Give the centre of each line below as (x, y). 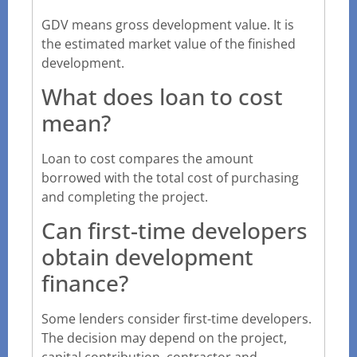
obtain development (147, 257)
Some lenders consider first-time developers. (177, 319)
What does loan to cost (162, 96)
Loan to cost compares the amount (147, 158)
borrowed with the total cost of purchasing (170, 177)
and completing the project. (125, 196)
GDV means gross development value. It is (168, 24)
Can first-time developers (175, 231)
